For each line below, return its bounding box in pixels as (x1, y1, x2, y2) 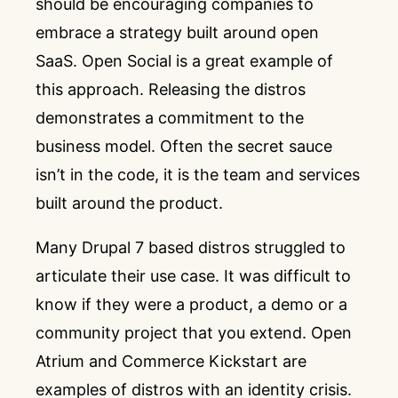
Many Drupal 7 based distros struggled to (36, 238, 346, 257)
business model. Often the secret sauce (36, 137, 332, 155)
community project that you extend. (36, 323, 311, 342)
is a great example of (171, 52, 333, 70)
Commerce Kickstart (122, 352, 278, 370)
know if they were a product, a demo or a (36, 295, 347, 314)
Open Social (82, 52, 171, 70)
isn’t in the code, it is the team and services (36, 165, 360, 184)
